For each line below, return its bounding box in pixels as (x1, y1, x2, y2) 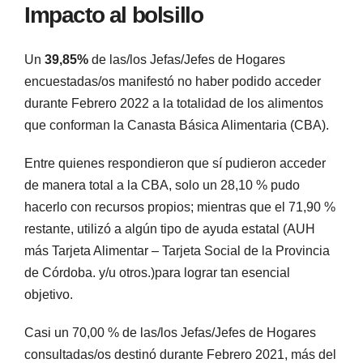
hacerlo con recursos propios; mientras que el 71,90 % (24, 199, 335, 214)
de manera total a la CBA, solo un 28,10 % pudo (24, 177, 300, 192)
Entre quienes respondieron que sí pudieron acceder (24, 156, 326, 170)
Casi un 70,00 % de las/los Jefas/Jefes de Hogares (24, 325, 316, 340)
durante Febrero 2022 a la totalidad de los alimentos (24, 96, 323, 110)
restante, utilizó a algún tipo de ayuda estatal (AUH (24, 221, 315, 236)
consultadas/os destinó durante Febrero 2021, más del (24, 347, 336, 361)
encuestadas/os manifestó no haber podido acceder (24, 74, 321, 88)
